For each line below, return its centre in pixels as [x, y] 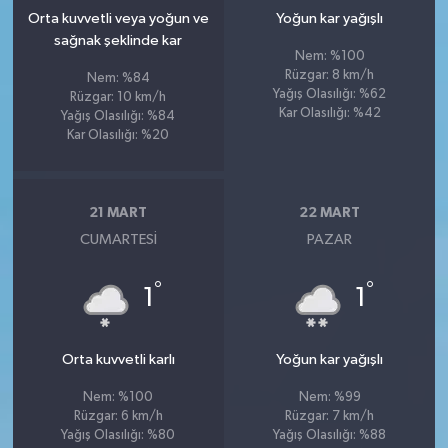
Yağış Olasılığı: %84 [118, 116]
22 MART [330, 212]
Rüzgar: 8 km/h [330, 75]
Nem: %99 [329, 397]
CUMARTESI [118, 239]
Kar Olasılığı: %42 [329, 113]
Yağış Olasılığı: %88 [330, 435]
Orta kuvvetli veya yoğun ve [118, 18]
